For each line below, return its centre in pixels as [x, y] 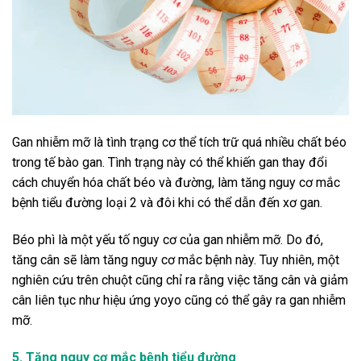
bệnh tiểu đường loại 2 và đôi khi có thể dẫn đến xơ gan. [167, 202]
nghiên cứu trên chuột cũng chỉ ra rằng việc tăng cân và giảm [180, 280]
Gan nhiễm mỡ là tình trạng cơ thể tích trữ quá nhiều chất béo [179, 142]
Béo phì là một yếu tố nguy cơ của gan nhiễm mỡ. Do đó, [168, 239]
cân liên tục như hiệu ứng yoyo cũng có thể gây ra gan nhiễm [179, 300]
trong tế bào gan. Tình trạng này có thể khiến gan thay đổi [170, 162]
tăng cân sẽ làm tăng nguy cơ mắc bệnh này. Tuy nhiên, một [176, 259]
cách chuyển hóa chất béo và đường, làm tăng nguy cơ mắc [176, 182]
